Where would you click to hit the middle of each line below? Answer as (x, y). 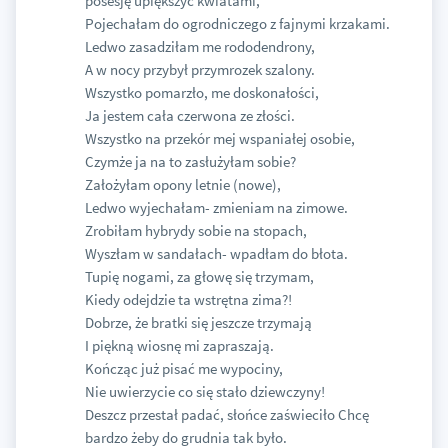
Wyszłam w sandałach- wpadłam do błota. (216, 254)
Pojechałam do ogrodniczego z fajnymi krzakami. (237, 24)
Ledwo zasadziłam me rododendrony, (199, 47)
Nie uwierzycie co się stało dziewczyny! (204, 392)
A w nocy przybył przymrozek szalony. (199, 70)
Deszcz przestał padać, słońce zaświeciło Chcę (226, 415)
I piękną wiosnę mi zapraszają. (179, 346)
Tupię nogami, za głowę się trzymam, (199, 277)
